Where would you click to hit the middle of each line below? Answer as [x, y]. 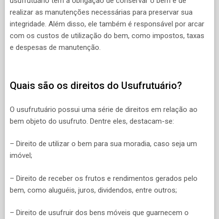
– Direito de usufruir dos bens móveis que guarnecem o [99, 213]
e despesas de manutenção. [55, 47]
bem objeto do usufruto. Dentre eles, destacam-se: [92, 121]
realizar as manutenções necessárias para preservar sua [101, 12]
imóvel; [21, 156]
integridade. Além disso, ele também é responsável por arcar [107, 24]
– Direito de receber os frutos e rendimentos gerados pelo [104, 178]
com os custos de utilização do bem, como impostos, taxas [107, 35]
